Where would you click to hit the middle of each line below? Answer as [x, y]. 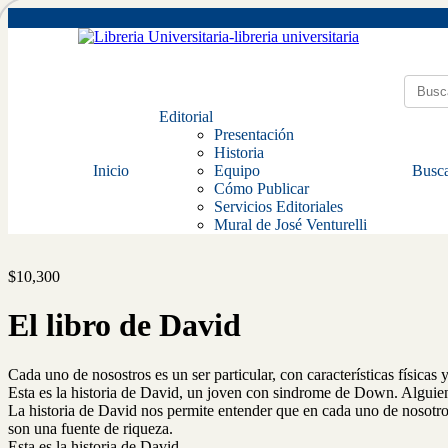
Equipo [237, 170]
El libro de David [124, 325]
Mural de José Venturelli [290, 224]
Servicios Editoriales [278, 206]
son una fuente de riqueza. [90, 428]
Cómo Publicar [261, 188]
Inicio [111, 170]
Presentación [254, 134]
